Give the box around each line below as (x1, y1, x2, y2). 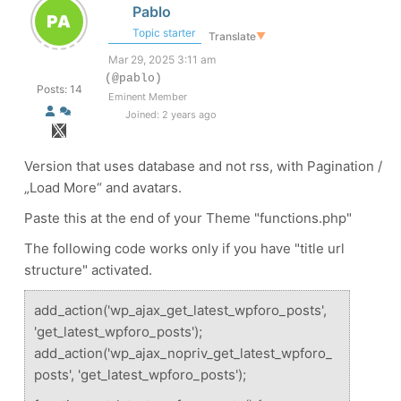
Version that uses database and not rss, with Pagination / (24, 157, 382, 175)
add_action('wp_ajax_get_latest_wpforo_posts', (34, 301, 327, 319)
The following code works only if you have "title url (24, 239, 345, 257)
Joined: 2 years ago (122, 107, 217, 121)
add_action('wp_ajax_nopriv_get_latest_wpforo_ (34, 344, 332, 362)
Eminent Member (108, 90, 187, 103)
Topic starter (130, 25, 195, 39)
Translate (209, 30, 256, 44)
